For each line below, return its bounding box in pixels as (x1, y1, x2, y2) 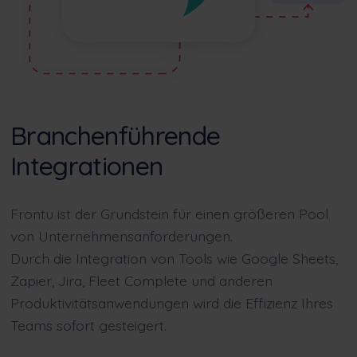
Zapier (10, 272, 52, 290)
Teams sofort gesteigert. (10, 316, 167, 335)
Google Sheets (241, 249, 335, 268)
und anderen (186, 272, 273, 290)
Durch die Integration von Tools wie (10, 249, 241, 268)
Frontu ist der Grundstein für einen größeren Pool (10, 205, 328, 223)
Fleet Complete (88, 272, 187, 290)
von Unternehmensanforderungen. (10, 227, 233, 245)
